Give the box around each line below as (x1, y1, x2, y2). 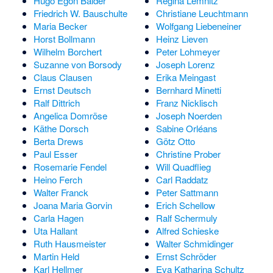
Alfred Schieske (155, 224, 219, 237)
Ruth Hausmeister (33, 236, 106, 250)
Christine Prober (155, 147, 221, 160)
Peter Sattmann (155, 185, 218, 199)
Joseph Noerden (155, 108, 222, 122)
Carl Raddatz (155, 172, 208, 186)
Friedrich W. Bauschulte (33, 6, 127, 19)
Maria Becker (33, 19, 87, 32)
